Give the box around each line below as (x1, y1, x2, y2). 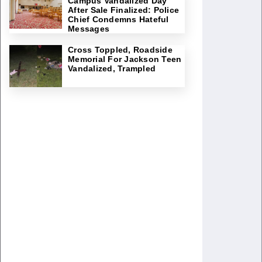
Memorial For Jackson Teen (68, 54, 182, 64)
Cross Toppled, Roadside (68, 45, 173, 54)
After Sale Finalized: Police (68, 5, 179, 15)
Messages (68, 24, 109, 33)
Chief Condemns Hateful (68, 15, 169, 24)
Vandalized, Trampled (68, 64, 156, 73)
